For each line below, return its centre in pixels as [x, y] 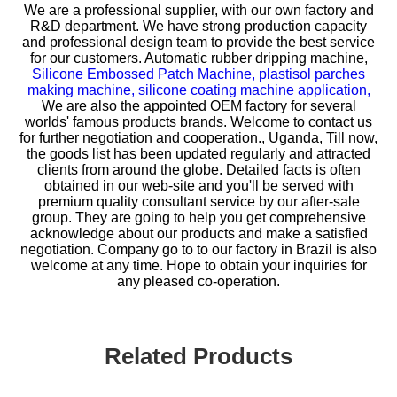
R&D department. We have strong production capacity [198, 26]
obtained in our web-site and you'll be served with [198, 186]
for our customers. [86, 58]
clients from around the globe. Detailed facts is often [198, 170]
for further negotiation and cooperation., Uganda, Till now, [198, 138]
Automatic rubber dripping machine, [254, 58]
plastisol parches [312, 74]
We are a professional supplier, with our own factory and [198, 10]
